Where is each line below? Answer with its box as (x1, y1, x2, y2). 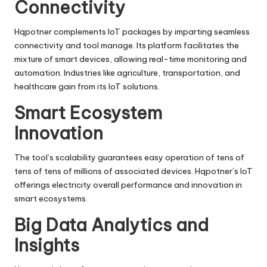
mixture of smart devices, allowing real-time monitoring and (14, 53, 247, 64)
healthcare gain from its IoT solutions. (14, 80, 160, 92)
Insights (14, 234, 79, 256)
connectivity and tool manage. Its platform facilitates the (14, 39, 239, 51)
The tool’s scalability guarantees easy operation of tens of (14, 151, 244, 163)
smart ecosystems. (14, 193, 88, 204)
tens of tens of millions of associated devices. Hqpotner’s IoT (14, 165, 253, 176)
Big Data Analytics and (14, 213, 209, 236)
